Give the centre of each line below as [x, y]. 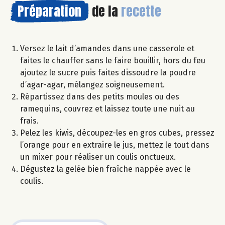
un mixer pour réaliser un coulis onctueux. [98, 157]
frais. [29, 121]
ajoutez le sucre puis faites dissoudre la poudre [108, 73]
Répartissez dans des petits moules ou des [100, 97]
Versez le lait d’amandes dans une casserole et [107, 49]
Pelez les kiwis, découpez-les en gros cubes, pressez [117, 133]
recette [141, 11]
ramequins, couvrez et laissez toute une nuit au [107, 109]
